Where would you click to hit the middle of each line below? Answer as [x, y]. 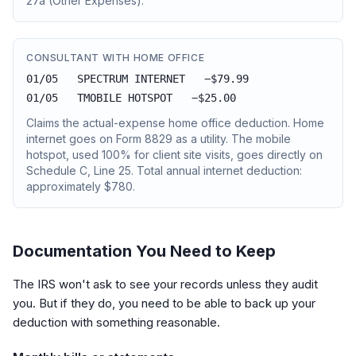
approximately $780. [81, 186]
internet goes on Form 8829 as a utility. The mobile [159, 139]
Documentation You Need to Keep [144, 251]
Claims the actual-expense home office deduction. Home [175, 123]
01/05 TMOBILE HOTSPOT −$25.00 [131, 98]
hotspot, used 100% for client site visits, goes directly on [174, 155]
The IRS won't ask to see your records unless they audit [165, 284]
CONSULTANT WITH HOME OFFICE [116, 58]
